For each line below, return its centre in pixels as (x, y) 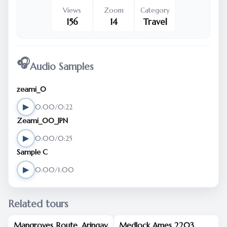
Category (155, 10)
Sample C (32, 152)
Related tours (38, 204)
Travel (155, 22)
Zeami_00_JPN (42, 121)
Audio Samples (62, 66)
